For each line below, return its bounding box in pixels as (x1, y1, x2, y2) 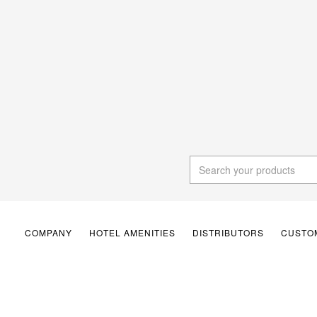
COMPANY (25, 226, 72, 238)
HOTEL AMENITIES (89, 226, 175, 238)
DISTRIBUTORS (192, 226, 264, 238)
